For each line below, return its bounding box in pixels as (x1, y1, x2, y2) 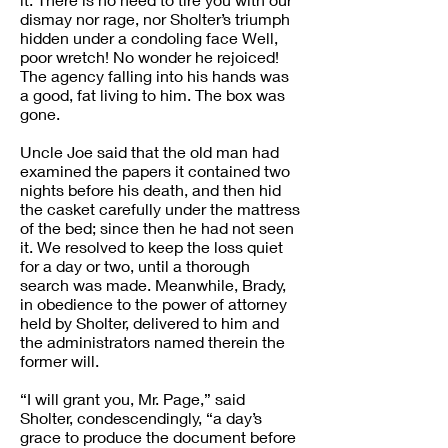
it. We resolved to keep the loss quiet (20, 237, 283, 256)
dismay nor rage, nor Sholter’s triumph (20, 9, 290, 28)
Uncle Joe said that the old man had (20, 142, 279, 161)
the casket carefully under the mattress (20, 199, 300, 218)
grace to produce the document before (20, 427, 296, 446)
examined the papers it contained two (20, 161, 290, 180)
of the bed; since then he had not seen (20, 218, 294, 237)
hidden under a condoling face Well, (20, 28, 278, 47)
